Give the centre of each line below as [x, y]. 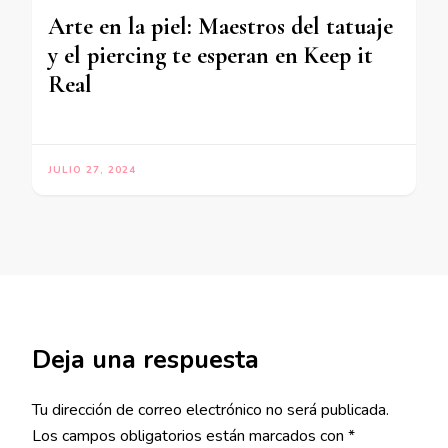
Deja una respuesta [145, 359]
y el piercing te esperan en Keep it [210, 55]
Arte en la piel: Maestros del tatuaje [220, 26]
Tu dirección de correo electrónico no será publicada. [210, 409]
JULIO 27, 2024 [92, 169]
